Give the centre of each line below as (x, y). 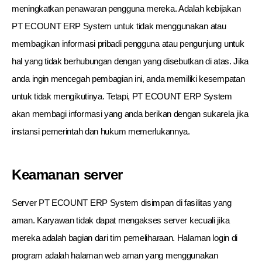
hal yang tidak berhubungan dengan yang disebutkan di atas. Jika (130, 61)
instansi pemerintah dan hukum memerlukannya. (101, 131)
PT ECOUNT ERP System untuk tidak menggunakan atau (119, 26)
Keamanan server (67, 175)
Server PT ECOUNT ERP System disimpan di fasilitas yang (122, 203)
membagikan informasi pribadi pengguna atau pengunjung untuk (128, 44)
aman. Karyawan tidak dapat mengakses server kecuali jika (121, 220)
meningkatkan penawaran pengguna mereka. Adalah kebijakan (126, 8)
